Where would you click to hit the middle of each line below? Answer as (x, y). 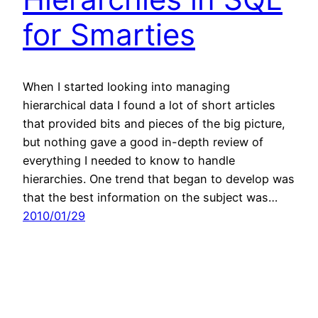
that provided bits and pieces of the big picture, (154, 123)
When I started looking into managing (126, 86)
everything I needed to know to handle (129, 160)
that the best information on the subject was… (150, 197)
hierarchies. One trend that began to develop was (159, 179)
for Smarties (109, 35)
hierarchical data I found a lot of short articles (149, 105)
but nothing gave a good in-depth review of (143, 142)
